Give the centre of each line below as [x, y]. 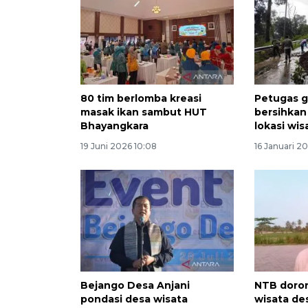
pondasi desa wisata [134, 299]
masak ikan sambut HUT [144, 112]
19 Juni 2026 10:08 [119, 146]
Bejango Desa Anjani [135, 286]
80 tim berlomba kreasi [141, 98]
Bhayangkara [114, 125]
